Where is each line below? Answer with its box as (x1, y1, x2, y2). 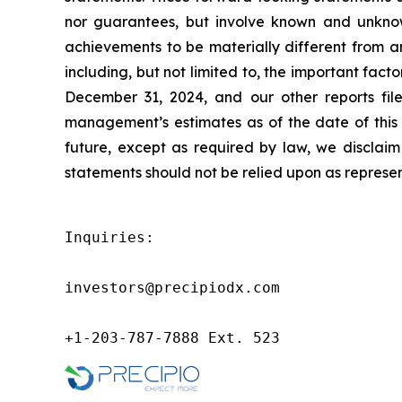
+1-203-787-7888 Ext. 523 (65, 328, 280, 346)
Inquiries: (65, 228, 154, 246)
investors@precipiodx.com (65, 278, 280, 296)
